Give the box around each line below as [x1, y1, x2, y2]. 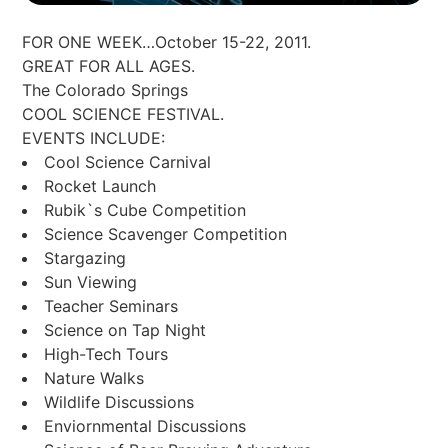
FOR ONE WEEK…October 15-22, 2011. [22, 32, 312, 53]
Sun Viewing [44, 272, 138, 293]
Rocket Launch [44, 176, 157, 197]
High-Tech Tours [44, 344, 169, 365]
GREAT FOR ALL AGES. [22, 56, 196, 77]
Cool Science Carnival [44, 152, 212, 173]
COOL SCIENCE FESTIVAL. [22, 104, 225, 125]
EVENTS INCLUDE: [22, 128, 166, 149]
